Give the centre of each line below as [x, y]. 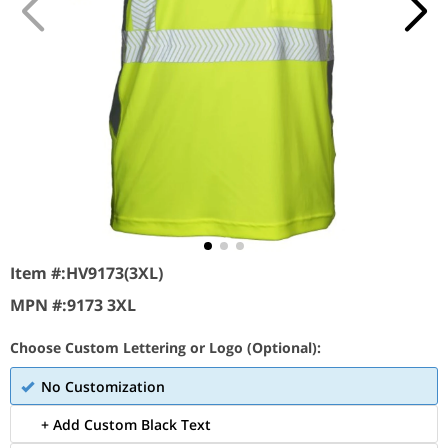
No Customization [103, 386]
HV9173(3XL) [114, 273]
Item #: [38, 273]
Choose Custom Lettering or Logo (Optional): [165, 347]
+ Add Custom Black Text [126, 424]
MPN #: [38, 305]
